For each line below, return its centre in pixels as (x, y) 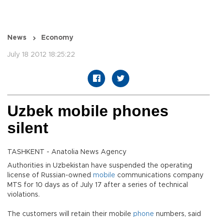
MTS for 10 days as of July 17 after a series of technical (98, 185)
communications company (159, 176)
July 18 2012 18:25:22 (41, 55)
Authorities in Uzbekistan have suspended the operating (100, 166)
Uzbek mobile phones (88, 111)
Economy (57, 38)
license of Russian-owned (50, 176)
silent (28, 128)
